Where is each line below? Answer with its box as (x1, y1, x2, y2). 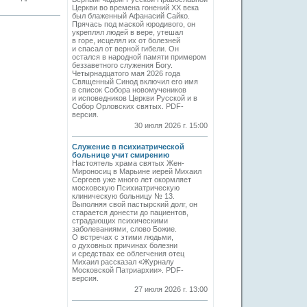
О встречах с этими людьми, (72, 233, 173, 241)
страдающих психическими (72, 217, 168, 225)
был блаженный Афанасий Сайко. (72, 12, 190, 20)
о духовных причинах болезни (72, 241, 177, 249)
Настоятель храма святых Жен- (72, 159, 184, 167)
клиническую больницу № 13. (72, 192, 175, 200)
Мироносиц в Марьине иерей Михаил (72, 167, 201, 175)
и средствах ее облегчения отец (72, 249, 184, 258)
